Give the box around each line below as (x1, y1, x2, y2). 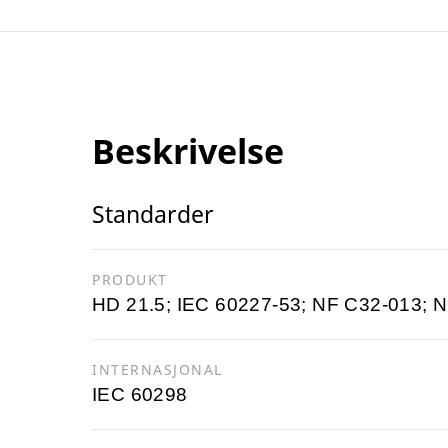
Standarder (92, 197, 214, 230)
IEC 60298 (92, 383, 188, 405)
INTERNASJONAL (92, 359, 223, 379)
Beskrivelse (92, 127, 284, 174)
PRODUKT (92, 269, 168, 289)
